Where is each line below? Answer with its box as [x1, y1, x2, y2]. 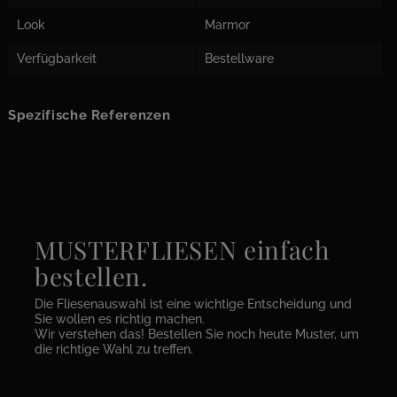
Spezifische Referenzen [8, 107, 171, 124]
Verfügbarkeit [17, 51, 97, 66]
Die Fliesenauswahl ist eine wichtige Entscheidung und [35, 297, 352, 312]
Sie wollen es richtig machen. [35, 312, 205, 327]
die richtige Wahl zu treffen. [35, 342, 193, 357]
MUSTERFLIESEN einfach [35, 233, 330, 267]
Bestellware [204, 51, 274, 66]
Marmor [204, 18, 250, 33]
